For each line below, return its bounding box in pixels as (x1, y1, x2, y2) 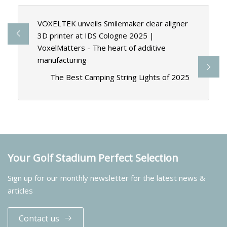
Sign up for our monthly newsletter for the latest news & (8, 172, 205, 183)
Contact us (19, 213, 59, 224)
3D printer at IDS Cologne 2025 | (37, 30, 154, 41)
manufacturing (37, 55, 87, 65)
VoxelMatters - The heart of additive (37, 43, 166, 53)
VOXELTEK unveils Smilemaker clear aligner (37, 18, 188, 29)
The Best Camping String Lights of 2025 (50, 72, 190, 83)
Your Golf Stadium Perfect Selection (8, 150, 178, 165)
